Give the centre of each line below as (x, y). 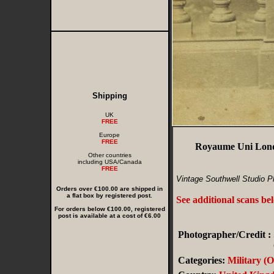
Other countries (109, 155)
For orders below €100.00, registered (109, 209)
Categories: (201, 260)
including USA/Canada (109, 162)
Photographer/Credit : (224, 235)
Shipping (109, 96)
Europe (109, 135)
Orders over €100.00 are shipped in (109, 189)
